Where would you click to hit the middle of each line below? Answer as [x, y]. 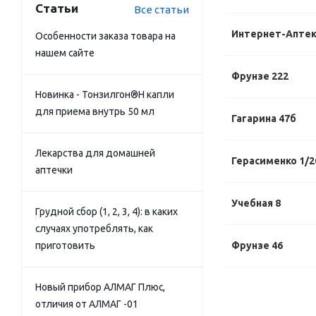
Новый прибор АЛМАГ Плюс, [100, 287]
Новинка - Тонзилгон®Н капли [105, 95]
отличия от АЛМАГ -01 [87, 304]
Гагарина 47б [264, 119]
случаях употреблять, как [94, 229]
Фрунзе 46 [257, 245]
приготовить [65, 245]
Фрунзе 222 [260, 76]
